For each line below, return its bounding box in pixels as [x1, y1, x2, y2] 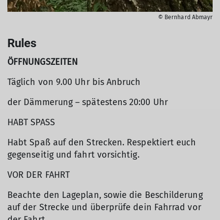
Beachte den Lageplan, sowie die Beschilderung [7, 190, 203, 201]
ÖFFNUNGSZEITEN [7, 56, 78, 68]
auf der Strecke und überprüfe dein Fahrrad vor [7, 202, 201, 213]
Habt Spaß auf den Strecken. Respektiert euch [7, 137, 196, 148]
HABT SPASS [7, 117, 55, 128]
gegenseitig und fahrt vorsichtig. [7, 149, 139, 161]
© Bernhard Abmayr [158, 14, 213, 21]
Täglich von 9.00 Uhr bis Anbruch [7, 77, 141, 88]
